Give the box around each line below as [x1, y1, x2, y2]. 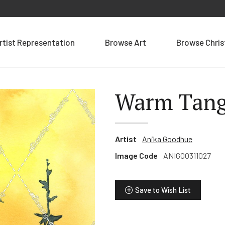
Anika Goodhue [142, 134, 192, 144]
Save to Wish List [135, 185, 191, 194]
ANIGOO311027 [163, 151, 211, 160]
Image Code [115, 151, 158, 160]
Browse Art [105, 37, 146, 47]
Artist [115, 134, 137, 144]
